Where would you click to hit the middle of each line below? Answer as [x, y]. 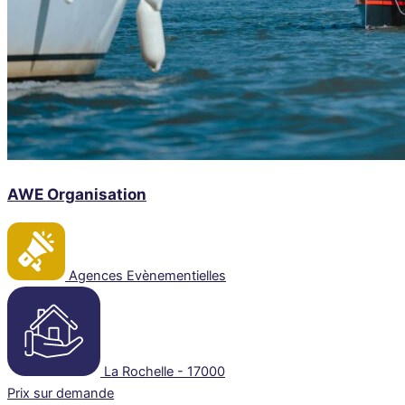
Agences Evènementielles [147, 276]
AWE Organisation [77, 193]
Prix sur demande [61, 394]
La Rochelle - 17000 [165, 372]
